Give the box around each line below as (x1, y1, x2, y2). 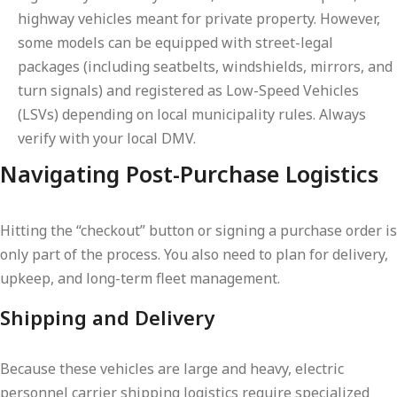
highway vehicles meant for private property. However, (18, 9, 380, 28)
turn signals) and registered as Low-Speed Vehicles (18, 81, 359, 100)
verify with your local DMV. (18, 128, 196, 148)
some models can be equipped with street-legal (18, 33, 333, 52)
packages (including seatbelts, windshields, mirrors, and (18, 57, 393, 76)
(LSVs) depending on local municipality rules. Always (18, 105, 366, 124)
